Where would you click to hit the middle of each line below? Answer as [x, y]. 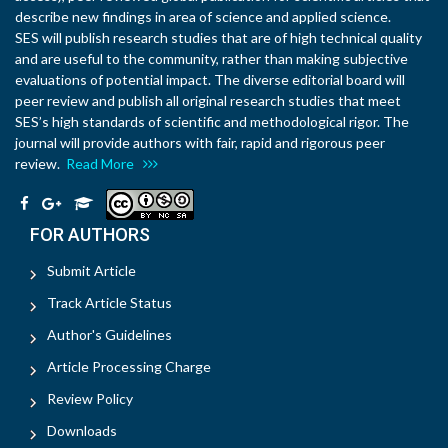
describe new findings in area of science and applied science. [203, 17]
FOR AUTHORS [90, 235]
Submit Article [91, 271]
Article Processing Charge [129, 367]
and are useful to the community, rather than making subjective [211, 59]
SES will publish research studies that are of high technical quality [218, 38]
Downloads [82, 431]
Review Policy [90, 399]
